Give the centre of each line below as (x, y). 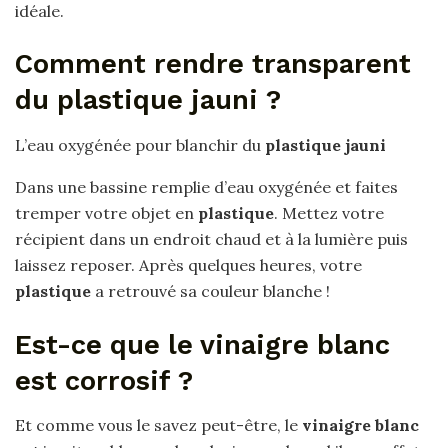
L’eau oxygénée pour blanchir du (140, 144)
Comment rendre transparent (213, 64)
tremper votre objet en (106, 212)
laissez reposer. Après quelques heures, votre (188, 264)
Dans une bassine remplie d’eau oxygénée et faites (206, 186)
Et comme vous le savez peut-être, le (158, 425)
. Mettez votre (329, 212)
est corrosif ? (104, 380)
